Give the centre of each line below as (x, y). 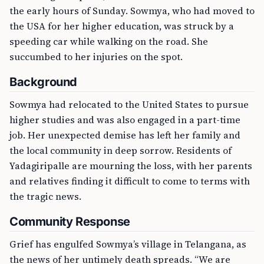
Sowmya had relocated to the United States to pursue (129, 104)
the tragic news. (45, 196)
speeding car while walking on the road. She (109, 41)
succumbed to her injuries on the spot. (96, 57)
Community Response (70, 222)
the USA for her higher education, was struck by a (122, 26)
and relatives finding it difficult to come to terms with (130, 181)
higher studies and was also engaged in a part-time (125, 120)
